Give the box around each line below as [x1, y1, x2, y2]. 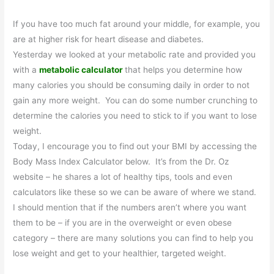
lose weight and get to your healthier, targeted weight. [13, 248, 227, 259]
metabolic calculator [39, 65, 124, 75]
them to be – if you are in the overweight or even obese [13, 218, 232, 228]
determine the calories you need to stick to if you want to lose [13, 111, 257, 121]
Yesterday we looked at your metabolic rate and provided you [13, 50, 256, 60]
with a [13, 65, 40, 75]
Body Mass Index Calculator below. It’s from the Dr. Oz [13, 157, 229, 167]
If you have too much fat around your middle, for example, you [13, 19, 261, 29]
